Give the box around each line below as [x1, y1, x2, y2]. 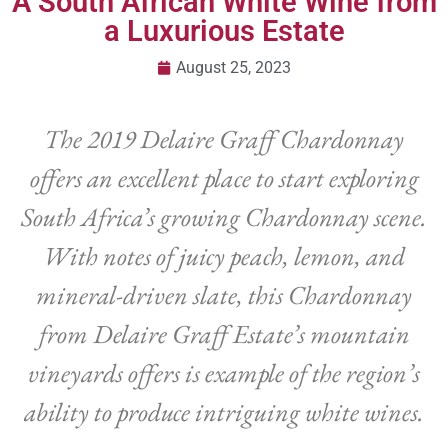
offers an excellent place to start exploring [29, 160, 419, 195]
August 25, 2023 [176, 57, 291, 77]
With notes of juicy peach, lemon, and [43, 238, 405, 273]
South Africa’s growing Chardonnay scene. [21, 199, 427, 234]
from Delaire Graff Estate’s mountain [38, 316, 410, 351]
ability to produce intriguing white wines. [24, 394, 424, 429]
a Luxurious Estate [103, 13, 345, 48]
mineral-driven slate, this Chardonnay [36, 277, 412, 312]
